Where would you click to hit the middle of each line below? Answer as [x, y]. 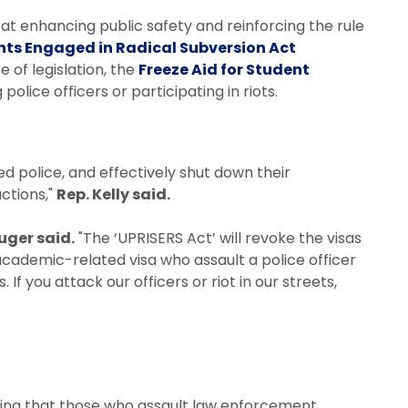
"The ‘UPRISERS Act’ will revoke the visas [218, 238]
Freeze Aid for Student [224, 69]
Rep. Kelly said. [113, 194]
